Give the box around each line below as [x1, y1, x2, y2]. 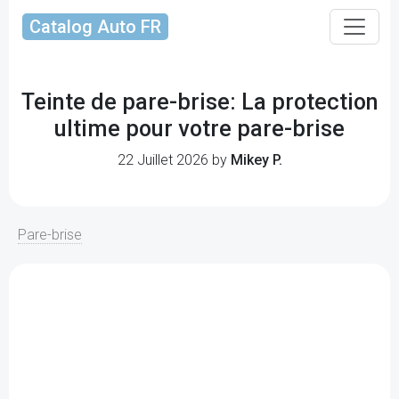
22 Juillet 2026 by [117, 151, 231, 168]
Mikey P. [230, 151, 282, 168]
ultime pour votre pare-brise [54, 116, 345, 142]
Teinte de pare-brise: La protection [20, 89, 379, 115]
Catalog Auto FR [29, 16, 161, 37]
